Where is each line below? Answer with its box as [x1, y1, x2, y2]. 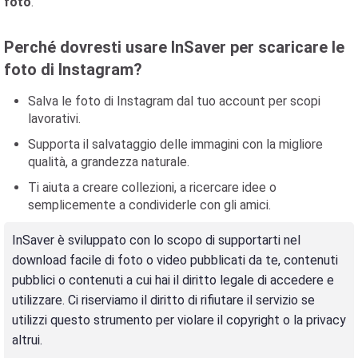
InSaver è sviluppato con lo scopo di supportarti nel [12, 233, 300, 248]
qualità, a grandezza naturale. [28, 154, 189, 169]
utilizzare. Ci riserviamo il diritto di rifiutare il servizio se [12, 292, 315, 308]
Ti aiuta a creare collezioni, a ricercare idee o [28, 180, 276, 195]
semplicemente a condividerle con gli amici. [28, 197, 271, 213]
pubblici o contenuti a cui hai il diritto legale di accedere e [12, 272, 334, 288]
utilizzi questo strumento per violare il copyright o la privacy [12, 312, 346, 328]
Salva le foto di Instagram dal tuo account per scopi [28, 93, 320, 109]
